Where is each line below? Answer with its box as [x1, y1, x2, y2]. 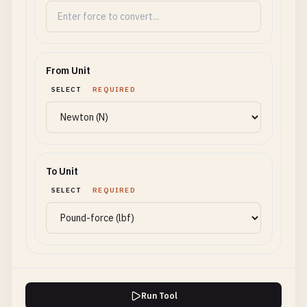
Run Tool [140, 291, 177, 301]
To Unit [46, 165, 78, 177]
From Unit [46, 64, 90, 77]
